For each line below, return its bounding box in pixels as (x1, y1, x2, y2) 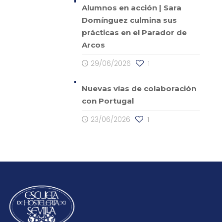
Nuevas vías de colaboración (81, 83, 196, 93)
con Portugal (81, 96, 134, 106)
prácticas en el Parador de (81, 27, 187, 37)
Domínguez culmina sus (81, 15, 177, 25)
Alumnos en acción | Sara (81, 2, 181, 12)
